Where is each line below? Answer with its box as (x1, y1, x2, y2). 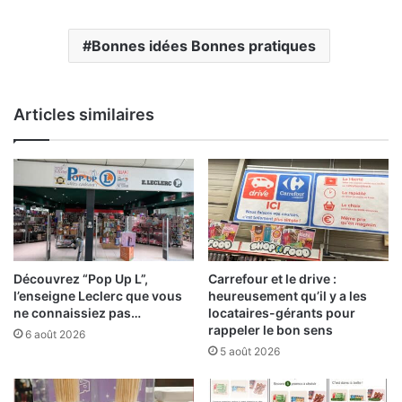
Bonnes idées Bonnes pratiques (91, 37, 316, 56)
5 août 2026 (220, 344, 280, 358)
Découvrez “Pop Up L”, (13, 270, 148, 286)
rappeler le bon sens (208, 321, 333, 337)
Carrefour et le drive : (208, 270, 336, 286)
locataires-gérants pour (208, 304, 355, 320)
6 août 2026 (25, 327, 85, 341)
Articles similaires (13, 105, 154, 125)
